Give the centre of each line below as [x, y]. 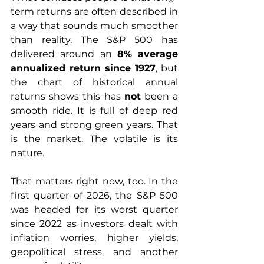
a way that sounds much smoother [94, 26]
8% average [147, 54]
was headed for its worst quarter [94, 210]
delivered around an [64, 54]
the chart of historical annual [94, 82]
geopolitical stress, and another [94, 252]
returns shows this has [67, 97]
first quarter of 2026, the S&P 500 [94, 196]
